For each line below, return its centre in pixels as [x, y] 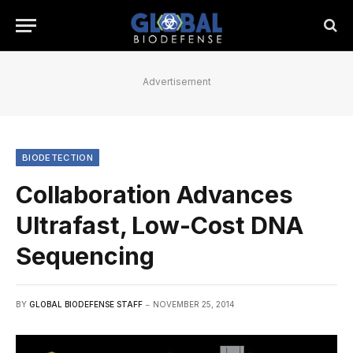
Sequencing [85, 256]
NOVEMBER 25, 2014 [194, 304]
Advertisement [176, 82]
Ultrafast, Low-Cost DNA [160, 225]
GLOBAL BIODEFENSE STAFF [86, 304]
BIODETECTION [58, 158]
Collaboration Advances [154, 195]
